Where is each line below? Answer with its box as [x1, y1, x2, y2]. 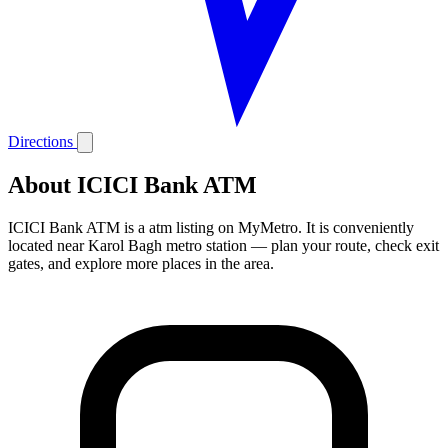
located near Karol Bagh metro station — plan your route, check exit [8, 237, 439, 255]
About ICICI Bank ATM [8, 172, 257, 199]
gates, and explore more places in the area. [8, 255, 274, 273]
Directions [8, 132, 77, 150]
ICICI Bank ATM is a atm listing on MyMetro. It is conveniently [8, 219, 414, 237]
